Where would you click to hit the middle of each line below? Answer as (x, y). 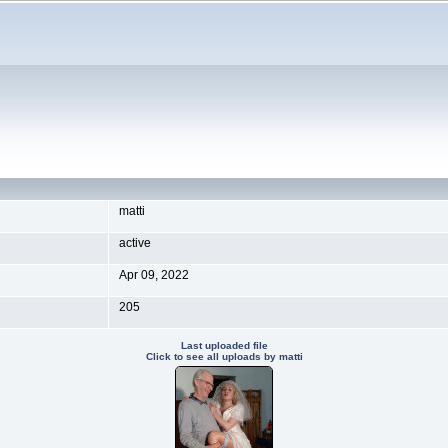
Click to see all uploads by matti (224, 356)
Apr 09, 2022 (153, 275)
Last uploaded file (224, 345)
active (134, 243)
